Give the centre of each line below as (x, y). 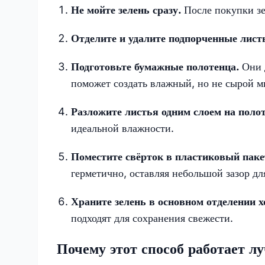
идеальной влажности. (122, 128)
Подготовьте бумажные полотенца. (156, 66)
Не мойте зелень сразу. (127, 9)
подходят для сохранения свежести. (152, 218)
